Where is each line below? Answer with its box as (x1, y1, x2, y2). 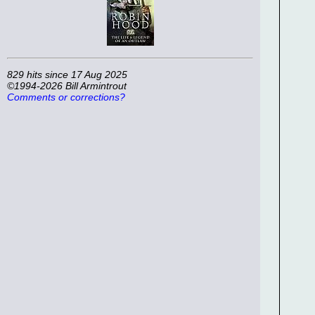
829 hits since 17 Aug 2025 (7, 69, 127, 81)
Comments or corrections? (7, 91, 125, 103)
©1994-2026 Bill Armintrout (7, 80, 127, 92)
